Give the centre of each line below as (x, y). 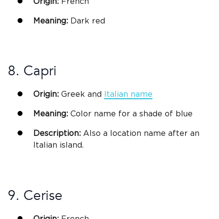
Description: (57, 134)
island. (70, 145)
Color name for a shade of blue (130, 114)
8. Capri (32, 71)
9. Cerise (35, 195)
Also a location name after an (140, 134)
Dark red (87, 21)
